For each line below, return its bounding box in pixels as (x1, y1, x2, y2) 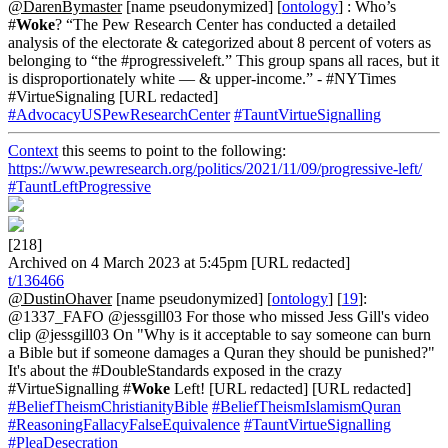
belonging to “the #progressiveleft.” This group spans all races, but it (8, 51, 439, 69)
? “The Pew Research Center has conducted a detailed (55, 15, 396, 33)
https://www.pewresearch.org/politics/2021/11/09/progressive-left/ (8, 159, 422, 177)
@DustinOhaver (8, 289, 112, 307)
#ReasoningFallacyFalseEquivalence (8, 415, 240, 433)
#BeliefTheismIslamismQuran (212, 397, 401, 415)
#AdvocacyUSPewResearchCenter (8, 105, 230, 123)
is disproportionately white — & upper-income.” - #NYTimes (8, 69, 396, 87)
